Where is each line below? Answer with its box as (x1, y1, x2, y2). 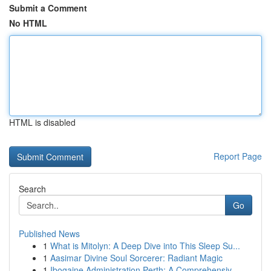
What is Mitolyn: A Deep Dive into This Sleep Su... (50, 240, 240, 252)
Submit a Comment (9, 2, 87, 14)
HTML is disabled (9, 116, 76, 128)
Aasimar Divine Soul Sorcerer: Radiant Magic (50, 252, 223, 264)
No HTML (9, 17, 47, 29)
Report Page (214, 150, 262, 162)
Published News (19, 227, 80, 240)
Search (19, 183, 46, 195)
